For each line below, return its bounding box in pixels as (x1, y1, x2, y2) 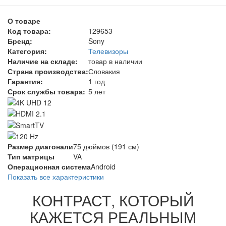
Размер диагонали (8, 141, 73, 151)
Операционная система (8, 161, 91, 172)
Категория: (8, 45, 47, 56)
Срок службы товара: (8, 86, 85, 96)
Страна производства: (8, 66, 88, 76)
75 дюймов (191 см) (73, 141, 139, 151)
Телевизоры (88, 45, 128, 56)
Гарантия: (8, 76, 43, 86)
